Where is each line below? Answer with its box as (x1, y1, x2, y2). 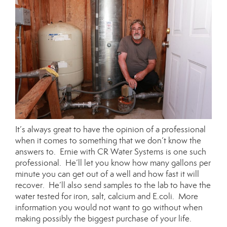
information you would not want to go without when (15, 202, 203, 213)
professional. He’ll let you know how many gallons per (15, 157, 211, 168)
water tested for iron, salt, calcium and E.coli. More (15, 191, 198, 202)
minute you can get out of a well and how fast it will (15, 168, 199, 179)
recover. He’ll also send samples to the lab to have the (15, 179, 211, 191)
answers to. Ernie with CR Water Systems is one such (15, 146, 206, 157)
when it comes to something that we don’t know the (15, 135, 201, 146)
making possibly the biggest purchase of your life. (15, 213, 192, 224)
